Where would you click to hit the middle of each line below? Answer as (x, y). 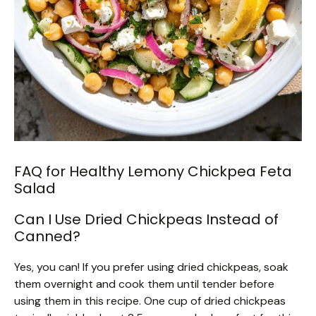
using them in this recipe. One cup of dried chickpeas (150, 301)
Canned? (47, 237)
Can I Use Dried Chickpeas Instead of (146, 220)
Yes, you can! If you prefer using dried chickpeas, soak (151, 267)
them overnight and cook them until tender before (144, 284)
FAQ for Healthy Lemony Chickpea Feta (153, 172)
